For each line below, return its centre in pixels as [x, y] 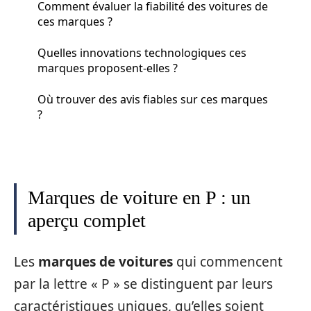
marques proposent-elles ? [108, 68]
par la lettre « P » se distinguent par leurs [143, 284]
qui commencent [228, 261]
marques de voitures [106, 261]
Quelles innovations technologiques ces [142, 52]
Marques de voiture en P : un [139, 197]
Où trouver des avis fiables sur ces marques [153, 99]
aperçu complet [87, 220]
